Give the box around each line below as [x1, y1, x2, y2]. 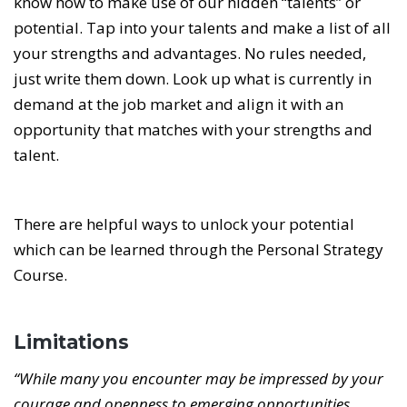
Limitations [14, 331, 134, 354]
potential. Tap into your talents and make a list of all [14, 17, 391, 39]
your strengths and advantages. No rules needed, [14, 43, 366, 65]
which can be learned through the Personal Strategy [14, 239, 383, 261]
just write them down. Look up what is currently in [14, 68, 372, 90]
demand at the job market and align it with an [14, 94, 343, 115]
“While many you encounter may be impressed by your [14, 368, 383, 390]
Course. [14, 264, 71, 286]
